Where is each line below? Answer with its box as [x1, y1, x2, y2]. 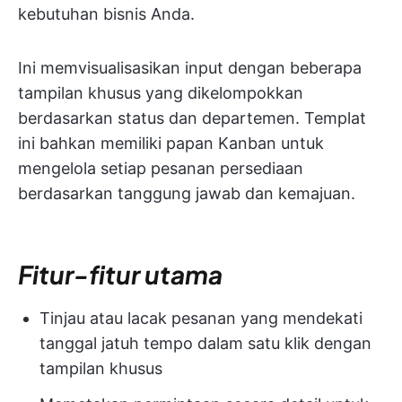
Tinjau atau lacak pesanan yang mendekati [39, 309, 363, 328]
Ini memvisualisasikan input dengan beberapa [18, 58, 362, 78]
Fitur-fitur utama [18, 258, 223, 291]
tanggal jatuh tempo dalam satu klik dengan [39, 334, 371, 354]
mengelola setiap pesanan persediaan [18, 159, 303, 179]
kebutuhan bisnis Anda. [18, 4, 195, 24]
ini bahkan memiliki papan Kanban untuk [18, 134, 324, 153]
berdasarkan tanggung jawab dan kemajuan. [18, 184, 355, 204]
